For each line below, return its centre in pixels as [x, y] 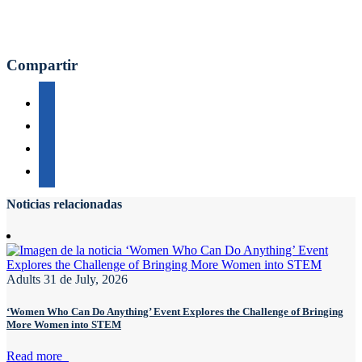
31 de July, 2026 [86, 280]
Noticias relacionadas [64, 204]
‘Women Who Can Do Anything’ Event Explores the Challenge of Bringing [175, 311]
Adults [23, 280]
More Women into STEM [64, 324]
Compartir [42, 65]
